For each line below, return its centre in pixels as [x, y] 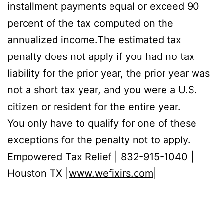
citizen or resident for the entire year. [94, 106]
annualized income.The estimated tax [94, 40]
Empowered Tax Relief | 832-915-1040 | [101, 156]
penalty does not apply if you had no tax [101, 56]
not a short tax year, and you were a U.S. [102, 90]
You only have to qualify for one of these [102, 123]
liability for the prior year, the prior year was [109, 73]
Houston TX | [38, 173]
